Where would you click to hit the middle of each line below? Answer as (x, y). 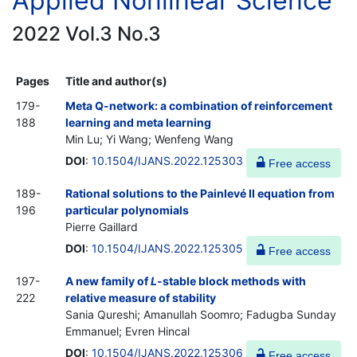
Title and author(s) (116, 80)
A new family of (108, 280)
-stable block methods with (231, 280)
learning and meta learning (138, 122)
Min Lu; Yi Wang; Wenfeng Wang (149, 139)
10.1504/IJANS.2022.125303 (167, 160)
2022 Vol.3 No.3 (86, 33)
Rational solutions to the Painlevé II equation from (200, 193)
